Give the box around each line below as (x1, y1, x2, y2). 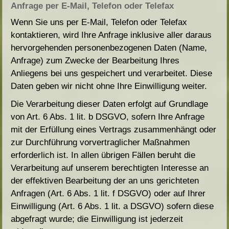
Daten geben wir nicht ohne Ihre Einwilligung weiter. (11, 81, 208, 91)
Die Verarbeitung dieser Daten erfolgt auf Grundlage (11, 99, 209, 109)
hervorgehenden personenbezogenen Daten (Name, (11, 43, 208, 53)
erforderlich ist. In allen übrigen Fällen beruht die (11, 150, 196, 161)
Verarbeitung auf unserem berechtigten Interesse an (11, 163, 209, 173)
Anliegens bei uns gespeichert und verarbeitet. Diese (11, 68, 213, 79)
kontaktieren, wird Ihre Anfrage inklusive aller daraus (11, 30, 212, 40)
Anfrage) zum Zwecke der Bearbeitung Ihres (11, 56, 180, 66)
